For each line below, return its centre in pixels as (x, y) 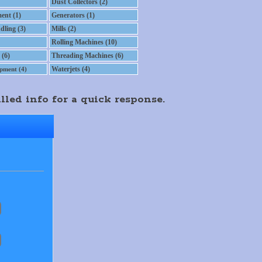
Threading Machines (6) (87, 56)
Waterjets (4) (70, 69)
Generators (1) (73, 15)
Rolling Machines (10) (84, 42)
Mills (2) (63, 29)
